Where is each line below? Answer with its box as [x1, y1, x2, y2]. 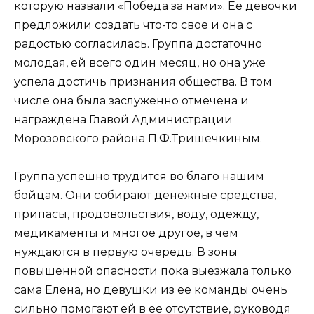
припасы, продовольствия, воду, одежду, [14, 207, 259, 221]
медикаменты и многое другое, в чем [14, 226, 238, 240]
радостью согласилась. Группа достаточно [14, 36, 262, 50]
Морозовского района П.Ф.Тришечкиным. [14, 131, 262, 145]
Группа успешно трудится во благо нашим [14, 169, 264, 183]
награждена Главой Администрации [14, 112, 233, 126]
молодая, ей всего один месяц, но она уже [14, 55, 266, 69]
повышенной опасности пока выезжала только [14, 264, 292, 278]
